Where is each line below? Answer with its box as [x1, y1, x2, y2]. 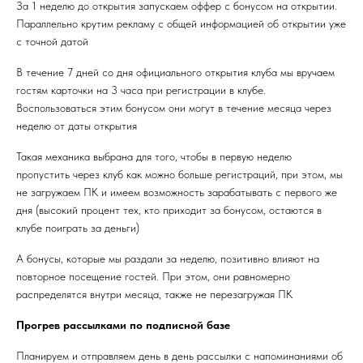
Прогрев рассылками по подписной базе [16, 318, 230, 331]
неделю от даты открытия [16, 119, 137, 132]
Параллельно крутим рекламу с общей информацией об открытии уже [16, 17, 346, 30]
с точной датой [16, 35, 88, 48]
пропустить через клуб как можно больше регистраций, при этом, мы [16, 168, 343, 181]
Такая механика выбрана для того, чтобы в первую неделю [16, 150, 292, 163]
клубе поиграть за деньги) [16, 221, 139, 234]
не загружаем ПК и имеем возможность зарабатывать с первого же [16, 186, 337, 199]
